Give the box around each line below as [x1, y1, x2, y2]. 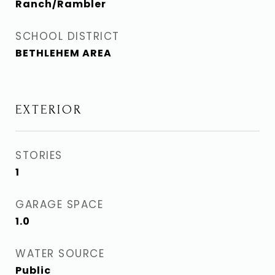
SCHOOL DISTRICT [15, 29, 120, 44]
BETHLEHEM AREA [15, 46, 112, 60]
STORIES [15, 148, 63, 163]
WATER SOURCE [15, 246, 104, 261]
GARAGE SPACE [15, 197, 103, 212]
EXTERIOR [15, 103, 82, 117]
